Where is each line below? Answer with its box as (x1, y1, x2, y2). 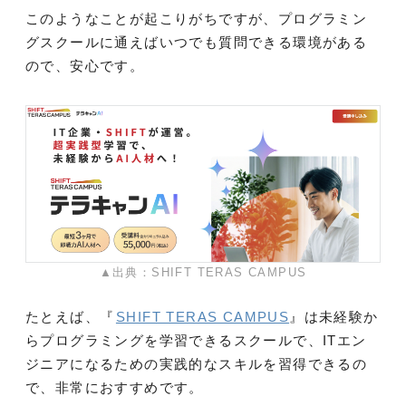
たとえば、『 (25, 309, 115, 325)
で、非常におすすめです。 (25, 380, 204, 396)
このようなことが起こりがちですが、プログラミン (25, 11, 368, 27)
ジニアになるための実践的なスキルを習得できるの (25, 356, 368, 372)
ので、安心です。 (25, 58, 145, 74)
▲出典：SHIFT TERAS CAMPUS (99, 266, 307, 280)
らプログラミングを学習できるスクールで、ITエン (25, 333, 367, 349)
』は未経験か (289, 309, 379, 325)
